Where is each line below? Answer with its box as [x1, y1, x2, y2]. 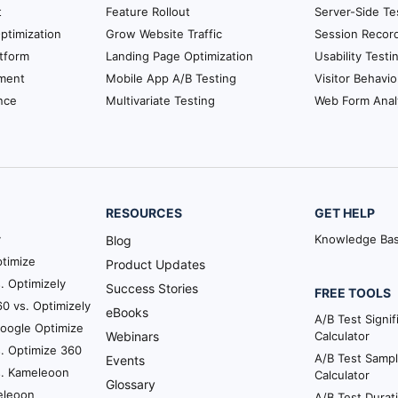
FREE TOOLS [314, 284, 392, 300]
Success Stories [106, 280, 199, 296]
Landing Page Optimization [106, 48, 253, 63]
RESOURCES [106, 204, 183, 220]
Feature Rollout [106, 4, 190, 19]
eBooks [106, 304, 149, 320]
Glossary [106, 376, 156, 392]
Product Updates [106, 256, 206, 272]
